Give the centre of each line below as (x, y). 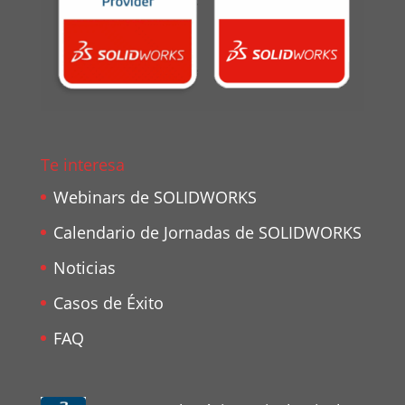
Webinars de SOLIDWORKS (155, 198)
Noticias (84, 268)
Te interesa (82, 165)
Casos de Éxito (108, 303)
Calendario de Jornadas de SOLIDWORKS (207, 233)
